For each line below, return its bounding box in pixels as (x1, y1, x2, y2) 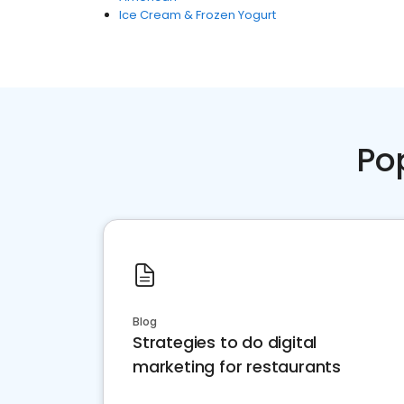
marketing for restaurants (133, 355, 342, 378)
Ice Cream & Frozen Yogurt (119, 6, 276, 23)
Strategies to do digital (133, 331, 317, 353)
